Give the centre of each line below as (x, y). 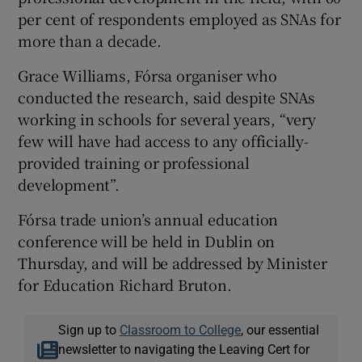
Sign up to (88, 329)
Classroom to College (180, 329)
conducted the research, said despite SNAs (167, 97)
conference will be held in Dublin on (147, 240)
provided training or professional (134, 162)
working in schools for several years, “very (167, 118)
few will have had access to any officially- (163, 140)
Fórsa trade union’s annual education (148, 219)
